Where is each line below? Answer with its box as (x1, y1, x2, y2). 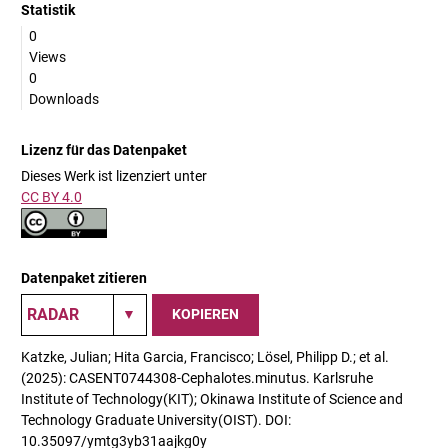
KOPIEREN (172, 306, 239, 323)
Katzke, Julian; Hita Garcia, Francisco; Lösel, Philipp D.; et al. (21, 348, 389, 365)
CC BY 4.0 (21, 188, 82, 205)
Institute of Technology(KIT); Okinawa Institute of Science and (21, 390, 403, 407)
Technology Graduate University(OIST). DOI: (21, 411, 291, 428)
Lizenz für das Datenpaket (21, 141, 187, 158)
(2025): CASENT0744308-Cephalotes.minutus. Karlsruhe (21, 369, 373, 386)
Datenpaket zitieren (21, 269, 147, 286)
